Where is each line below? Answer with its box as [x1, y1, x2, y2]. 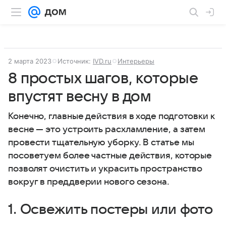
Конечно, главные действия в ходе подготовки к [8, 111, 214, 121]
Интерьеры [118, 57, 154, 65]
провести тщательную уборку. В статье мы [8, 138, 194, 147]
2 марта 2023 [8, 57, 51, 65]
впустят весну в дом [8, 88, 152, 105]
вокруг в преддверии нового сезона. [8, 177, 169, 187]
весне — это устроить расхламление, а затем [8, 125, 206, 134]
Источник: [58, 57, 93, 65]
